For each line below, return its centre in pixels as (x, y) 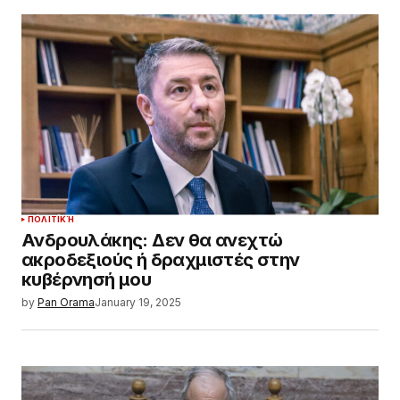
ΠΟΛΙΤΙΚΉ (51, 219)
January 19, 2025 (138, 302)
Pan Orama (66, 302)
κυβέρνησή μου (87, 279)
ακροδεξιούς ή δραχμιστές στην (161, 259)
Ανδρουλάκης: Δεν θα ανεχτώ (152, 240)
